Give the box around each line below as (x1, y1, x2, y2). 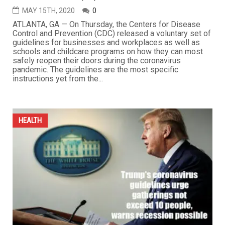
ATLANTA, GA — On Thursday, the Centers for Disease (13, 19, 200, 29)
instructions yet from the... (13, 73, 103, 83)
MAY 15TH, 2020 (22, 6, 75, 15)
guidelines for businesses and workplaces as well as (13, 37, 200, 47)
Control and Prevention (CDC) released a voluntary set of (13, 28, 211, 38)
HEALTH (19, 116, 42, 125)
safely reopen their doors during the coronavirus (13, 55, 181, 65)
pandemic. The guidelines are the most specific (13, 64, 178, 74)
